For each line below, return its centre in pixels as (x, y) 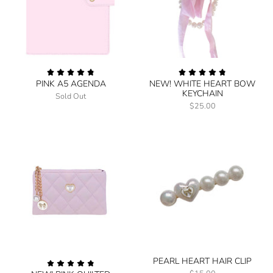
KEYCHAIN (202, 93)
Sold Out (71, 96)
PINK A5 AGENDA (71, 83)
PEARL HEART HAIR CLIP (202, 261)
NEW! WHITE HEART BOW (202, 83)
